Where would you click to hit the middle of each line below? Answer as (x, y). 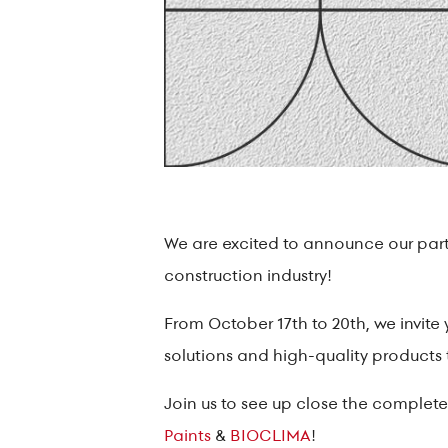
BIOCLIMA (270, 434)
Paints (187, 434)
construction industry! (248, 274)
